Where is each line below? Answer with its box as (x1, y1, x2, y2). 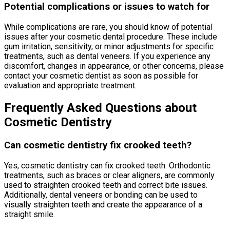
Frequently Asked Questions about (4, 100, 197, 115)
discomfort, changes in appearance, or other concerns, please (4, 61, 224, 71)
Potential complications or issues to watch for (4, 1, 209, 13)
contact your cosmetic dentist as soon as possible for (4, 70, 198, 81)
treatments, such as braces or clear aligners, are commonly (4, 170, 215, 180)
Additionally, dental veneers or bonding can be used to (4, 189, 198, 200)
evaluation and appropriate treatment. (4, 80, 137, 90)
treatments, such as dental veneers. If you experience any (4, 51, 210, 61)
